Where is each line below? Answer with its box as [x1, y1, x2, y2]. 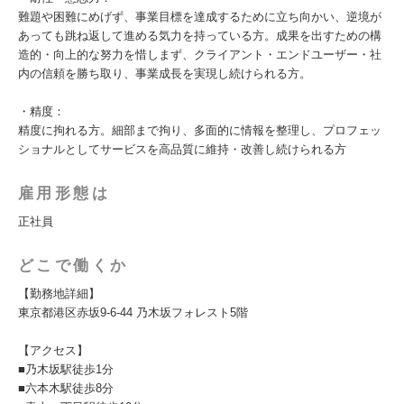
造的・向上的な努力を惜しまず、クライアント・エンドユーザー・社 [18, 48, 381, 61]
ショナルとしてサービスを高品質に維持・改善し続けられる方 [18, 142, 346, 156]
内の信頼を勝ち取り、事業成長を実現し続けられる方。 [18, 67, 311, 80]
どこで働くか [18, 257, 129, 274]
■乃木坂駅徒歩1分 [18, 363, 114, 376]
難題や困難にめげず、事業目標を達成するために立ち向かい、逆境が [18, 10, 381, 23]
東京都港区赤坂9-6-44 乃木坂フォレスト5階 [18, 306, 248, 319]
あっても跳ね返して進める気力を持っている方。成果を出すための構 [18, 29, 381, 42]
